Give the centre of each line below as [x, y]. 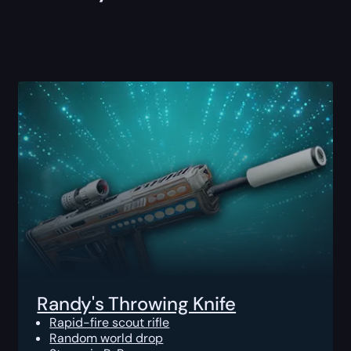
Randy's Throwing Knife [137, 303]
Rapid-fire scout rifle [110, 322]
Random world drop [107, 338]
